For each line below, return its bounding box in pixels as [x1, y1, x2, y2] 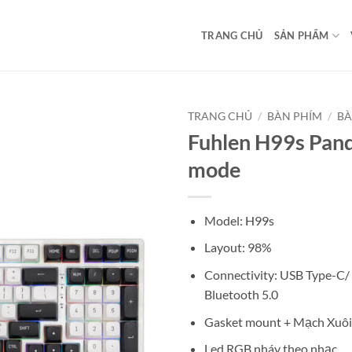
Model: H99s [203, 212, 274, 228]
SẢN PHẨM [273, 29, 329, 42]
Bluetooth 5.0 [203, 286, 278, 302]
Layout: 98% [203, 240, 272, 255]
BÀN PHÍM [267, 110, 323, 123]
